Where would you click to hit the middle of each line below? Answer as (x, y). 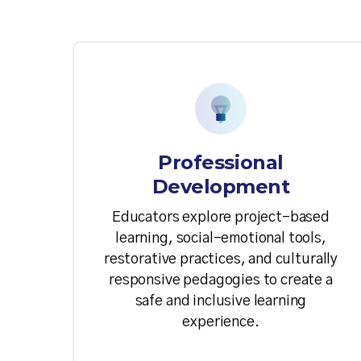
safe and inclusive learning (221, 302)
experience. (221, 323)
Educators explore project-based (221, 218)
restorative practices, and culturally (221, 260)
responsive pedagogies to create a (221, 281)
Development (221, 187)
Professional (221, 163)
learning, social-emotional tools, (221, 239)
